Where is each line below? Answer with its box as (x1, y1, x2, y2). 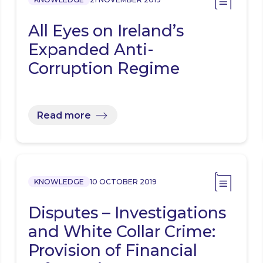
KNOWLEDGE (34, 177, 85, 187)
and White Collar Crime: (28, 222, 216, 242)
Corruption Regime (28, 59, 180, 79)
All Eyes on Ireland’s (28, 21, 184, 41)
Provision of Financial (28, 241, 198, 261)
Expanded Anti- (28, 40, 154, 60)
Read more (37, 109, 92, 121)
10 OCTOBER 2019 (90, 177, 157, 187)
